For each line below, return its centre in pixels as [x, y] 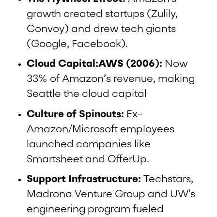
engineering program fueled [95, 210]
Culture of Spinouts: [77, 114]
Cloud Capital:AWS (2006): [96, 64]
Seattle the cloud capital [87, 94]
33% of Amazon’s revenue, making [111, 79]
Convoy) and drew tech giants [101, 30]
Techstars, [169, 180]
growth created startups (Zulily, [102, 15]
